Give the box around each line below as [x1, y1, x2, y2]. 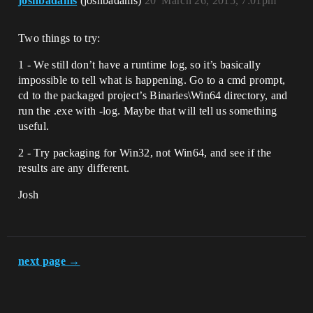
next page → [18, 255, 80, 268]
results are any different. [18, 162, 130, 175]
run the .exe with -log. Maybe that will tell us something [18, 105, 277, 117]
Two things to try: [18, 32, 101, 45]
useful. [18, 120, 50, 133]
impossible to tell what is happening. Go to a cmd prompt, [18, 74, 286, 87]
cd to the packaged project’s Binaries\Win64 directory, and [18, 89, 288, 102]
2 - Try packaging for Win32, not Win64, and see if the [18, 147, 272, 159]
